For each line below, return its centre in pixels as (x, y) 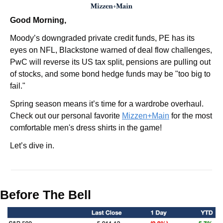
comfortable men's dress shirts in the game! (86, 128)
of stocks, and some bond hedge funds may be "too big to (110, 74)
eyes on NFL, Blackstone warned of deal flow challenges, (111, 50)
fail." (18, 86)
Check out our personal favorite (66, 116)
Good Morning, (38, 20)
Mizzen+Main (146, 116)
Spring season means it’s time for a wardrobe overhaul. (107, 104)
